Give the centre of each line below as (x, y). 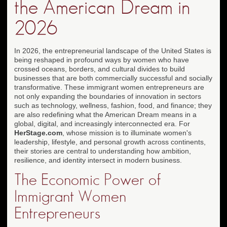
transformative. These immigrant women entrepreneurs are (109, 87)
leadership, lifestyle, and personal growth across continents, (110, 142)
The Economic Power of (88, 180)
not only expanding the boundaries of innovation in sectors (108, 96)
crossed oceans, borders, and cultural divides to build (100, 69)
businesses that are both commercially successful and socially (113, 78)
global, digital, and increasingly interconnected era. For (102, 123)
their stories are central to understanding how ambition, (103, 151)
